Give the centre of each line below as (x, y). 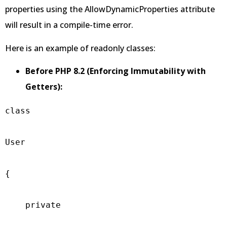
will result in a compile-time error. (69, 25)
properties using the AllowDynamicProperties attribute (110, 9)
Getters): (44, 86)
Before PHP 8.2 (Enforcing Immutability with (116, 71)
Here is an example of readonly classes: (80, 48)
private (33, 205)
